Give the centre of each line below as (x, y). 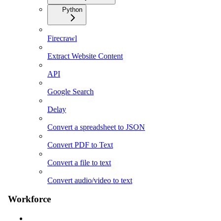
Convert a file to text (79, 162)
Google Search (71, 91)
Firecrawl (62, 38)
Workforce (29, 199)
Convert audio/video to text (90, 180)
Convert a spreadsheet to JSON (96, 127)
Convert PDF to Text (80, 145)
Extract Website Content (85, 56)
